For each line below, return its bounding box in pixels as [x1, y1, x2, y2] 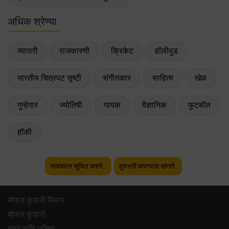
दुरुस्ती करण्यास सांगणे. [119, 162, 177, 170]
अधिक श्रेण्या [8, 15, 57, 28]
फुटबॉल [188, 100, 211, 110]
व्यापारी [17, 45, 38, 56]
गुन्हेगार [17, 100, 38, 110]
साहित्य [152, 73, 173, 83]
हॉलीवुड [155, 45, 178, 56]
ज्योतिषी [59, 100, 82, 110]
